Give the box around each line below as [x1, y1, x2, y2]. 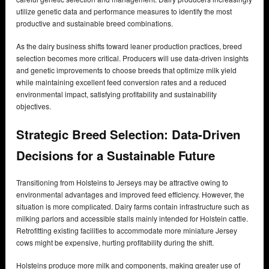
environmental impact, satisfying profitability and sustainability [16, 89, 217, 100]
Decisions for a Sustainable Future [16, 146, 215, 164]
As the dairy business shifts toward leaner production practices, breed [16, 41, 242, 52]
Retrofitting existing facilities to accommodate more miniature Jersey [16, 225, 237, 236]
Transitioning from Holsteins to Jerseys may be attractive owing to [16, 177, 228, 188]
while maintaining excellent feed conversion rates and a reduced [16, 77, 226, 88]
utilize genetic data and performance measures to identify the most [16, 6, 232, 17]
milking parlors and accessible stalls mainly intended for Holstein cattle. [16, 213, 248, 224]
